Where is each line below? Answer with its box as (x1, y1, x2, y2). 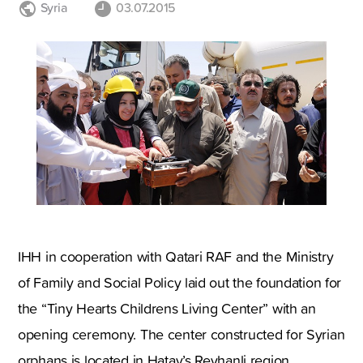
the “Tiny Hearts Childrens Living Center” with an (18, 297, 316, 318)
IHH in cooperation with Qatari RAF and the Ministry (18, 246, 334, 267)
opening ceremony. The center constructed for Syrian (18, 323, 345, 344)
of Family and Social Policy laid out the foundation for (18, 271, 342, 293)
